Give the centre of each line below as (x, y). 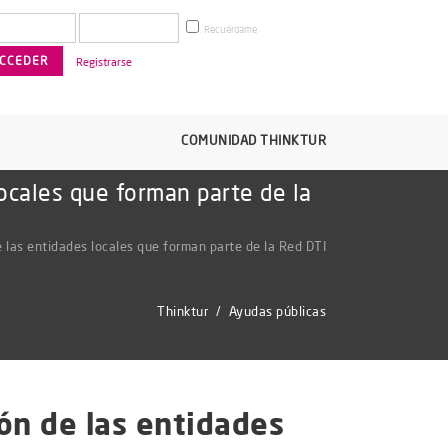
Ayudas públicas (277, 310)
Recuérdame (229, 29)
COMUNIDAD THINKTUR (253, 140)
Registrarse (104, 62)
